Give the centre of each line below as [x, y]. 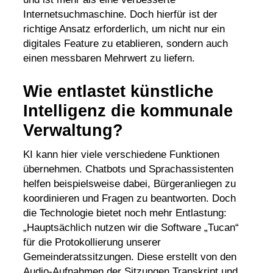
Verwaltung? [73, 130]
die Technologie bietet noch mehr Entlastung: [125, 213]
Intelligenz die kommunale [128, 111]
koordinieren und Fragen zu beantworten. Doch [129, 199]
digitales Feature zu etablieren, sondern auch [125, 44]
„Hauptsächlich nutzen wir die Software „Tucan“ [131, 228]
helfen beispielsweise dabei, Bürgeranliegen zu [129, 184]
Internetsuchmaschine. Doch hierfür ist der [120, 15]
